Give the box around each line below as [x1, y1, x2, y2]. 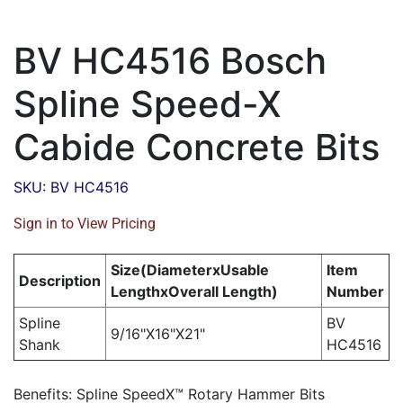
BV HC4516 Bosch [13, 39, 327, 84]
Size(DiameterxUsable [111, 261, 269, 280]
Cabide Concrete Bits [13, 125, 380, 170]
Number [327, 282, 384, 301]
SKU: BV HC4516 [13, 178, 129, 197]
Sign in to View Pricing [13, 215, 156, 233]
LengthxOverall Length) [111, 282, 278, 301]
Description [19, 272, 101, 291]
